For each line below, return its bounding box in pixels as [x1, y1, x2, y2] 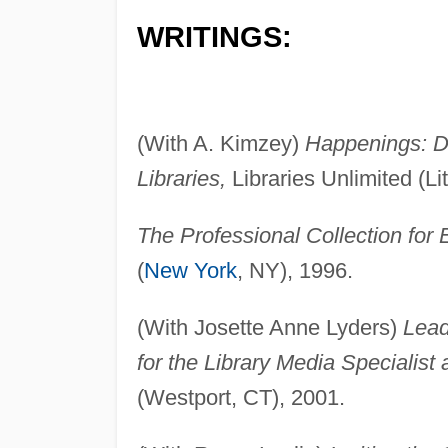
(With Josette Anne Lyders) [136, 314, 403, 340]
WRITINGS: [136, 21, 292, 54]
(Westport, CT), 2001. [136, 384, 345, 410]
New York [143, 257, 237, 283]
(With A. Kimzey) [136, 130, 305, 156]
